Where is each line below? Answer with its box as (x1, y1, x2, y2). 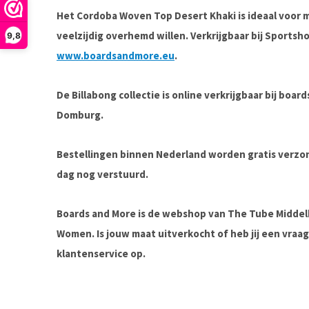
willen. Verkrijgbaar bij (154, 29, 265, 42)
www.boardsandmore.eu (57, 49, 175, 62)
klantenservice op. (57, 247, 146, 260)
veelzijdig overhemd (57, 29, 154, 42)
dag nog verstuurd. (57, 168, 148, 181)
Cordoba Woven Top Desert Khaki (77, 9, 236, 22)
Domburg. (57, 108, 103, 121)
